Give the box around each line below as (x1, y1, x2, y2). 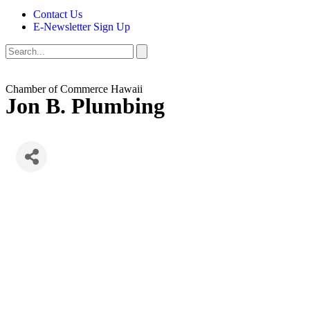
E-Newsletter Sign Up (33, 21, 130, 33)
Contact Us (33, 8, 82, 20)
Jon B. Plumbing (6, 93, 165, 118)
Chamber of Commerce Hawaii (6, 83, 143, 95)
